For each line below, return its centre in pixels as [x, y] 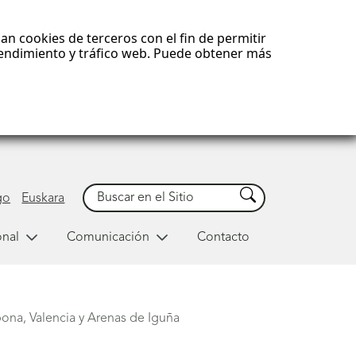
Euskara [43, 198]
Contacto [223, 237]
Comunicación [108, 237]
